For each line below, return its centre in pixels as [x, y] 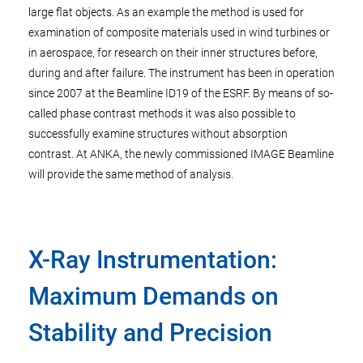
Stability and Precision [150, 333]
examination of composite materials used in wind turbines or [179, 32]
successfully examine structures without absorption [158, 134]
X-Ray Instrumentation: [153, 260]
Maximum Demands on [154, 296]
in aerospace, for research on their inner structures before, [173, 53]
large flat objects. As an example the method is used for [166, 12]
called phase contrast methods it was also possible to [162, 113]
